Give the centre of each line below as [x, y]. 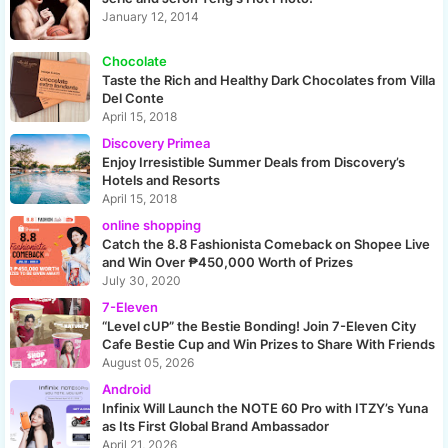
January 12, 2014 [150, 17]
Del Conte [133, 98]
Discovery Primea [156, 143]
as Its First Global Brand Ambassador [215, 426]
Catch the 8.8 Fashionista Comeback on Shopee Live [266, 244]
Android [126, 389]
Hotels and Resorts [161, 180]
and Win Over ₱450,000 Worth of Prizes [227, 262]
